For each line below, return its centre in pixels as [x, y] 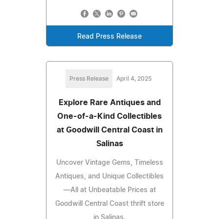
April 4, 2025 [134, 78]
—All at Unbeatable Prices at [109, 190]
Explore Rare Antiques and [109, 102]
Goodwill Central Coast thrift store [109, 204]
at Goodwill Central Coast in [109, 130]
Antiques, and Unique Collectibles [109, 176]
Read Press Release [109, 36]
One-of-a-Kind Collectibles [109, 116]
